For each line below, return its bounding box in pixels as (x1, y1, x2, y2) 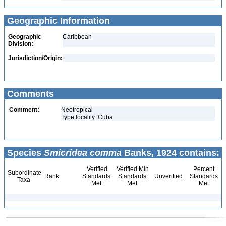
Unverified (153, 173, 183, 180)
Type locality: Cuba (61, 114, 113, 121)
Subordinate (6, 169, 41, 176)
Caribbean (63, 33, 92, 40)
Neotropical (61, 106, 93, 114)
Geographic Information (5, 16, 110, 26)
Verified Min (115, 165, 149, 173)
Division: (8, 40, 33, 47)
